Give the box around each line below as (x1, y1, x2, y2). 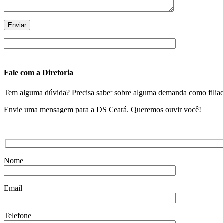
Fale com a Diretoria (4, 68, 73, 77)
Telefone (4, 211, 31, 220)
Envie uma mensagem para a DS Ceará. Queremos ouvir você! (4, 105, 201, 113)
